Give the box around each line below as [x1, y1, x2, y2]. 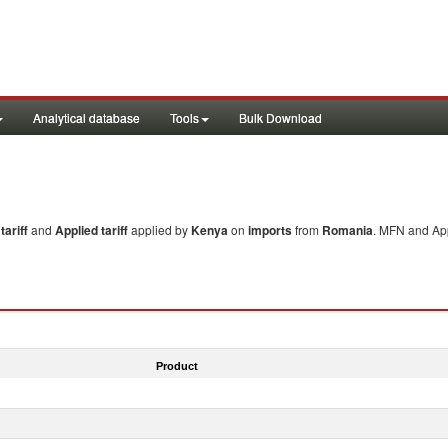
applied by [131, 221, 191, 238]
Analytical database [33, 109, 140, 126]
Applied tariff [55, 221, 131, 239]
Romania [322, 221, 373, 239]
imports [248, 221, 292, 239]
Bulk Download [239, 109, 322, 126]
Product [155, 359, 198, 372]
